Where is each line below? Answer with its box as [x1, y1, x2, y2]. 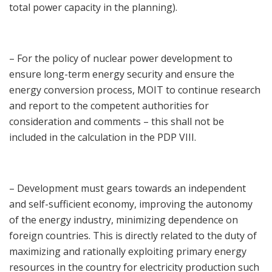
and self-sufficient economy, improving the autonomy [9, 197, 253, 211]
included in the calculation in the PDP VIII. [9, 131, 196, 144]
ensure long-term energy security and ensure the [9, 67, 234, 81]
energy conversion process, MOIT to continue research [9, 83, 260, 97]
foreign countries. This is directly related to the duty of [9, 229, 257, 243]
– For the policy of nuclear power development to [9, 52, 233, 66]
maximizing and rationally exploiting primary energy [9, 245, 246, 259]
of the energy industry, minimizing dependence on [9, 213, 238, 227]
